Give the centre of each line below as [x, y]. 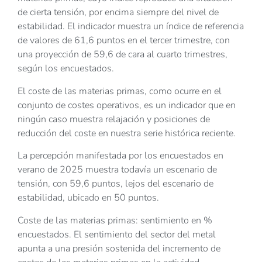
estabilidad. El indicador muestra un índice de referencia [131, 27]
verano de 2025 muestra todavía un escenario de [117, 170]
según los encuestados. [66, 69]
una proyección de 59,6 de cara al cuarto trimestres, [123, 55]
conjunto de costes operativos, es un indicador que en [127, 105]
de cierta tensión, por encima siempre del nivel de [118, 13]
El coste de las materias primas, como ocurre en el [120, 91]
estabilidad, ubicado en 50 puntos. [88, 198]
